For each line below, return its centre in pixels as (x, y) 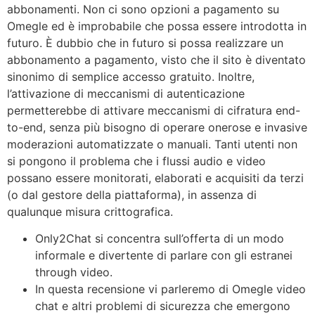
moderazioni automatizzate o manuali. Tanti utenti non (152, 144)
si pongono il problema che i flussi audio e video (136, 161)
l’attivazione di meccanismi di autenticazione (126, 93)
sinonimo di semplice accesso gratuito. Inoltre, (131, 76)
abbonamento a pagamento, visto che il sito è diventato (156, 59)
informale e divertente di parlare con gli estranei (164, 256)
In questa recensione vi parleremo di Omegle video (171, 289)
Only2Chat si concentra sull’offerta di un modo (160, 239)
